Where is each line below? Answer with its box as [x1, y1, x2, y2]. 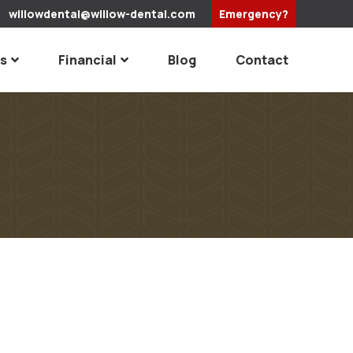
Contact [236, 50, 288, 69]
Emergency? [219, 6, 288, 21]
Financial [58, 50, 117, 69]
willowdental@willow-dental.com [9, 6, 195, 21]
